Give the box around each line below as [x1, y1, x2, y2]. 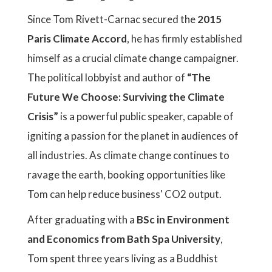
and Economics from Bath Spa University [27, 233, 220, 245]
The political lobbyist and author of [27, 71, 187, 84]
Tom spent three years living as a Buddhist [27, 252, 218, 265]
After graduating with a [27, 213, 137, 226]
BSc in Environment [137, 213, 229, 226]
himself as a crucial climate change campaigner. [27, 52, 239, 64]
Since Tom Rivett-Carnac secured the [27, 13, 197, 25]
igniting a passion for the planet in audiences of [27, 129, 239, 142]
